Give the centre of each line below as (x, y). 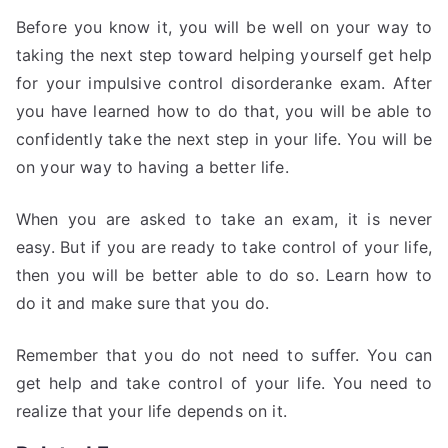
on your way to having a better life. (152, 167)
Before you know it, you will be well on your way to (224, 27)
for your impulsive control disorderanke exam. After (224, 83)
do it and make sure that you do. (143, 303)
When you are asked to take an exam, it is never (224, 219)
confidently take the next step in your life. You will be (224, 139)
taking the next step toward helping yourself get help (224, 55)
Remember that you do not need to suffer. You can (224, 355)
